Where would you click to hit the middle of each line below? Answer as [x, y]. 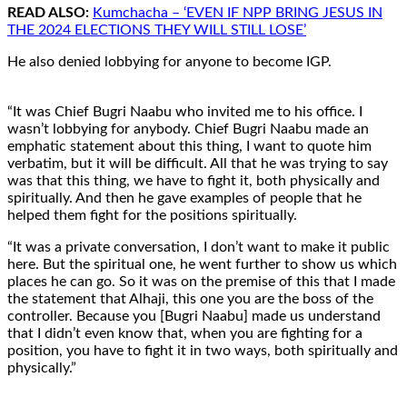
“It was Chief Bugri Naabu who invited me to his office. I [185, 111]
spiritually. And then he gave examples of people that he [184, 198]
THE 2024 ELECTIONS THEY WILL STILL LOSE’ [157, 30]
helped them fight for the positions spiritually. [152, 215]
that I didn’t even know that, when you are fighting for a [185, 333]
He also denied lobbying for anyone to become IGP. [169, 61]
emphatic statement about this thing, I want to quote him [189, 146]
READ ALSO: [48, 12]
